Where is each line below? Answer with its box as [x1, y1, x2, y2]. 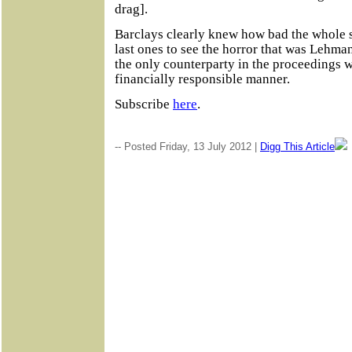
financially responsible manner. [115, 71, 290, 87]
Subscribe [115, 97, 173, 112]
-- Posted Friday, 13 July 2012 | [115, 140, 260, 152]
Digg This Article [260, 140, 335, 152]
